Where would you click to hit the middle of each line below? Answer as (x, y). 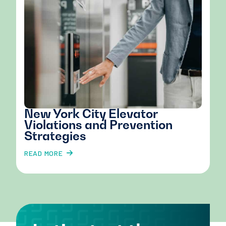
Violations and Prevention (98, 125)
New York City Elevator (91, 114)
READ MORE (44, 153)
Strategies (55, 136)
